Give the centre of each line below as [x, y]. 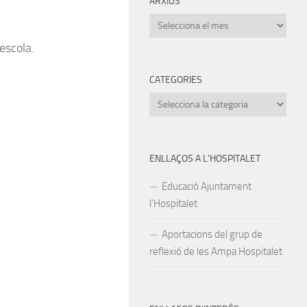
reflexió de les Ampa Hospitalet [216, 251]
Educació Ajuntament [207, 186]
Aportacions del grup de [212, 234]
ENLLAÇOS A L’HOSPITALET [205, 158]
